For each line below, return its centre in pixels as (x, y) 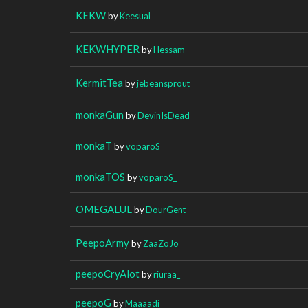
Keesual (135, 15)
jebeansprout (163, 83)
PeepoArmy (102, 242)
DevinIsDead (164, 115)
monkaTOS (100, 176)
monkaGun (100, 114)
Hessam (169, 49)
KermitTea (99, 82)
